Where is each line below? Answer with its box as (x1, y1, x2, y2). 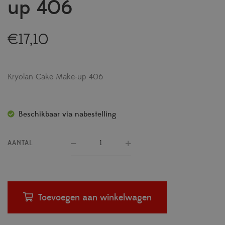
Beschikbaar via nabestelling (19, 109, 116, 120)
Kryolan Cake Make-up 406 (8, 72, 103, 82)
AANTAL (8, 139, 33, 148)
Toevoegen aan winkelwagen (38, 192, 152, 204)
